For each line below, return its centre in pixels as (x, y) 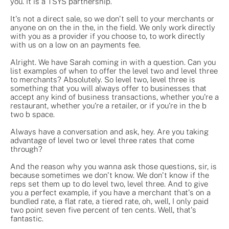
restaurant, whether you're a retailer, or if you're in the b (108, 105)
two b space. (32, 114)
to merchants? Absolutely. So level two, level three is (103, 79)
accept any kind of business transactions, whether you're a (114, 97)
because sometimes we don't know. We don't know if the (110, 175)
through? (26, 149)
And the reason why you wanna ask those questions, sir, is (113, 166)
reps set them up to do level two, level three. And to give (109, 184)
